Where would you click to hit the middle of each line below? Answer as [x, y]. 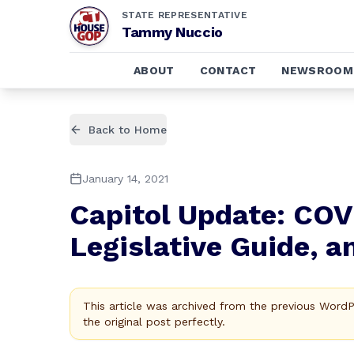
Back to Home [128, 130]
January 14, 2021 [125, 179]
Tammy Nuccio [172, 32]
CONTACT [228, 70]
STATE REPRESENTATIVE [185, 15]
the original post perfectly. [154, 322]
